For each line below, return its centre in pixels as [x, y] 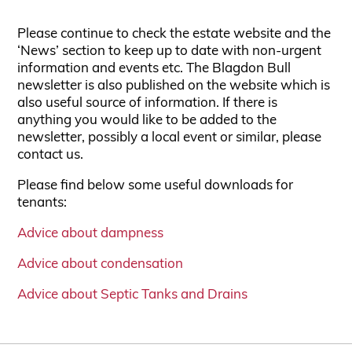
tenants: [42, 203]
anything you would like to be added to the [147, 121]
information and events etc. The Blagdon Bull [154, 69]
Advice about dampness [91, 234]
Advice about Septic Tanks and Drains [133, 295]
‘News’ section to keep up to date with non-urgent [170, 51]
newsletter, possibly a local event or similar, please [170, 138]
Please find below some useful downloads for [156, 186]
